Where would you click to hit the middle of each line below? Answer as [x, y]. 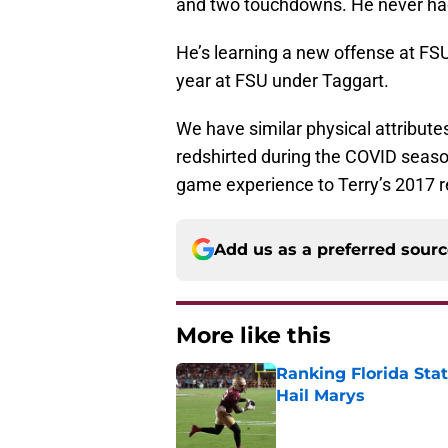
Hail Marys [320, 395]
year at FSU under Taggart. [282, 80]
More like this [253, 335]
